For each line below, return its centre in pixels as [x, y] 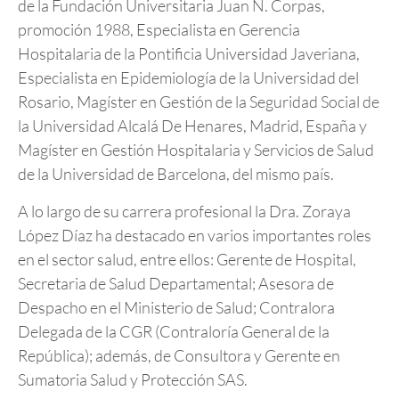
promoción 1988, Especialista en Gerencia [159, 30]
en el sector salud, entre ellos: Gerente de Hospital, [187, 259]
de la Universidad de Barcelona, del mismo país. [176, 174]
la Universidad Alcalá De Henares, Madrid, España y [192, 126]
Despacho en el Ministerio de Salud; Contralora [176, 307]
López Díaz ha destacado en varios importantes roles [195, 235]
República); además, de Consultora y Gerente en [179, 355]
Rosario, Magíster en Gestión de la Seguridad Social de [199, 102]
